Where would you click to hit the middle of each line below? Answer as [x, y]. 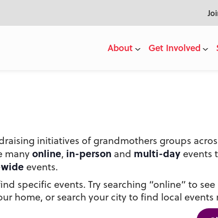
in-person [89, 153]
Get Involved [174, 48]
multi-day [157, 153]
